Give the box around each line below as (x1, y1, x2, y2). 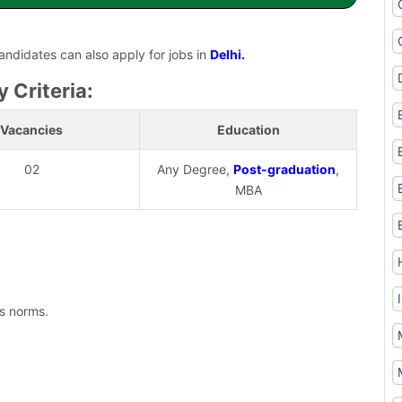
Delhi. (210, 47, 245, 63)
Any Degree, (157, 162, 233, 178)
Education (216, 122, 280, 138)
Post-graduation (233, 162, 336, 178)
